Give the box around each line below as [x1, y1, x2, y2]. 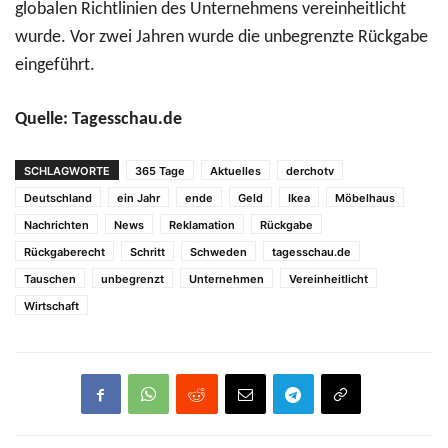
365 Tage [135, 164, 185, 179]
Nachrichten [24, 218, 89, 233]
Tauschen [24, 272, 76, 287]
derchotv [286, 164, 334, 179]
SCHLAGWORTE [24, 164, 110, 179]
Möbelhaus [335, 191, 395, 206]
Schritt [130, 245, 165, 260]
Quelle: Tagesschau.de [15, 110, 182, 130]
